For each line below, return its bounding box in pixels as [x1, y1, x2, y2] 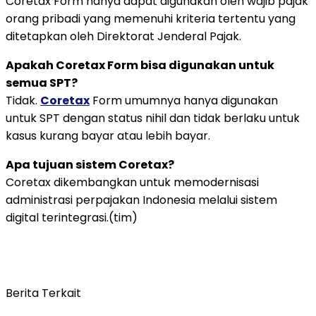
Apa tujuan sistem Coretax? [6, 156, 174, 173]
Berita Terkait [6, 284, 81, 301]
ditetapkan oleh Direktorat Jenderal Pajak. [6, 28, 241, 44]
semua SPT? [6, 74, 78, 91]
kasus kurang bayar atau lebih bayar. [6, 127, 210, 144]
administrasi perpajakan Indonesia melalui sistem [6, 191, 277, 208]
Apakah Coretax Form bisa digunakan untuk [6, 56, 274, 73]
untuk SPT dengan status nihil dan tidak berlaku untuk [6, 109, 300, 126]
